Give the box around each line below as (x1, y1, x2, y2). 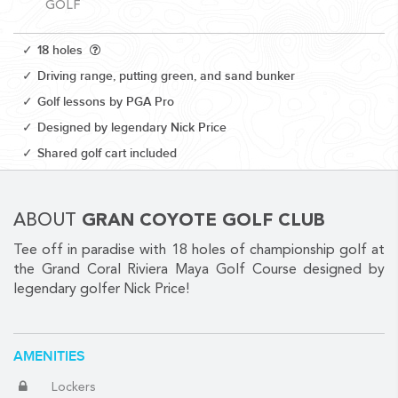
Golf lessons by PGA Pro (37, 94, 174, 109)
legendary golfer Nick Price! (13, 283, 189, 297)
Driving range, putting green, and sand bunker (37, 68, 295, 84)
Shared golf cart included (37, 146, 177, 161)
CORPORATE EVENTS (28, 100, 157, 115)
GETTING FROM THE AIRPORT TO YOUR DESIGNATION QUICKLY (18, 144, 394, 159)
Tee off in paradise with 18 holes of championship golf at (13, 243, 385, 258)
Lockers (52, 381, 95, 394)
